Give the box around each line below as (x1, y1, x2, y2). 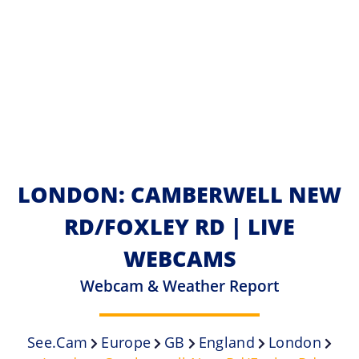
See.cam (27, 332, 88, 352)
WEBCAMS (123, 243, 236, 273)
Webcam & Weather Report (80, 274, 279, 296)
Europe (101, 332, 151, 352)
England (198, 332, 256, 352)
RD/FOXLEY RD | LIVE (64, 211, 295, 241)
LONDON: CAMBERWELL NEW (18, 179, 341, 209)
